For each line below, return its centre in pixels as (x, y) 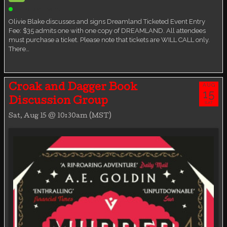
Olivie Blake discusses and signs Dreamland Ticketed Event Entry (107, 22)
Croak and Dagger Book (73, 88)
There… (19, 49)
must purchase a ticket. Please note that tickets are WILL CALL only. (109, 40)
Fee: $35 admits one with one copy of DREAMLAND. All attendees (107, 31)
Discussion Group (58, 102)
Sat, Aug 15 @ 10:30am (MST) (60, 117)
